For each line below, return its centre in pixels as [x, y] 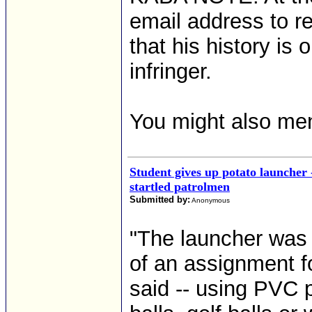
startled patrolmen [180, 187]
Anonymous [211, 200]
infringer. [171, 71]
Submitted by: [160, 200]
